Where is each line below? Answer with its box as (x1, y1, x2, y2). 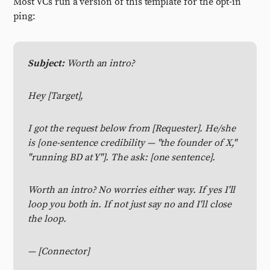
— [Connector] (28, 245, 90, 257)
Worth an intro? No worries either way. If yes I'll (28, 184, 236, 196)
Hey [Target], (28, 90, 83, 102)
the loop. (28, 213, 66, 225)
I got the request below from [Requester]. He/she (28, 122, 236, 134)
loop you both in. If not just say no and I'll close (28, 198, 232, 210)
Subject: (28, 57, 64, 69)
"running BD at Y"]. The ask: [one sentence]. (28, 151, 215, 163)
